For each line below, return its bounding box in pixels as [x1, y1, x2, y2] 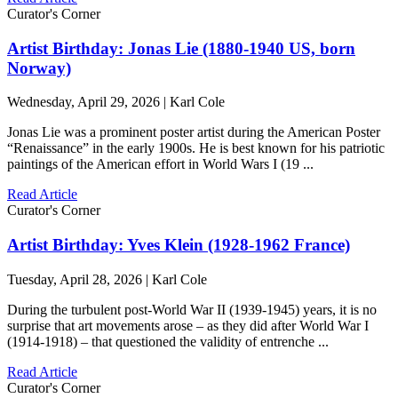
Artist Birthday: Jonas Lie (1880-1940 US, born [7, 38, 355, 58]
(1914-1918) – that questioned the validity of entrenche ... [7, 333, 329, 349]
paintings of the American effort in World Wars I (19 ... [7, 156, 314, 172]
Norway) [7, 58, 71, 77]
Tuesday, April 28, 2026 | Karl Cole [7, 271, 207, 287]
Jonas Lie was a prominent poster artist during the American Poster [7, 124, 380, 140]
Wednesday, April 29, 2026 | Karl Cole [7, 94, 225, 110]
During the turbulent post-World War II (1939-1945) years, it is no [7, 301, 377, 317]
